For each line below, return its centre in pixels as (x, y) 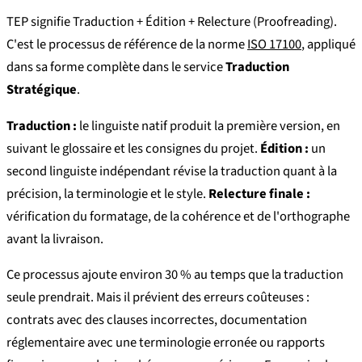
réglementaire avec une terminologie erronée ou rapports (166, 343)
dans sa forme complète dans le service (116, 67)
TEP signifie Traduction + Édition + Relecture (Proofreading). (172, 22)
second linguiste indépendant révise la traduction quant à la (172, 171)
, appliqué (328, 45)
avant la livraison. (55, 239)
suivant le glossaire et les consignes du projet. (133, 148)
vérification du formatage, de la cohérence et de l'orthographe (178, 216)
